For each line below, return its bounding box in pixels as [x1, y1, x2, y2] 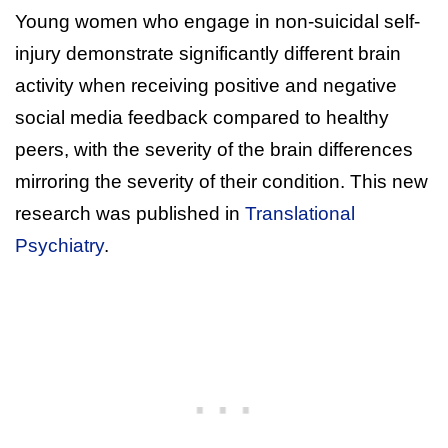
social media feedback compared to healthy [15, 106, 389, 128]
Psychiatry [15, 234, 104, 256]
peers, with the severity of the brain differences [15, 138, 413, 160]
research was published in [15, 202, 245, 224]
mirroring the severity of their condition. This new [15, 170, 428, 192]
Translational [245, 202, 355, 224]
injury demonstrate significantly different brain [15, 42, 401, 64]
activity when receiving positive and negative [15, 74, 397, 96]
